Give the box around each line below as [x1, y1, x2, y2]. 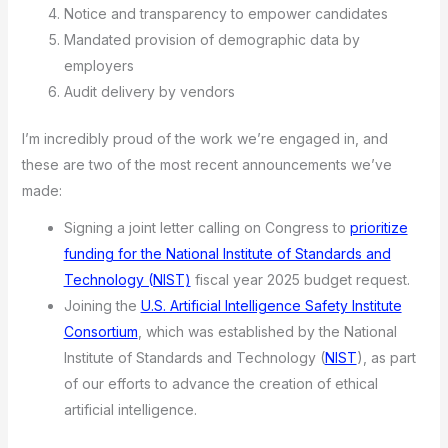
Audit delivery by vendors [63, 83, 235, 101]
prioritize [349, 218, 408, 236]
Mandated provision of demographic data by [63, 31, 360, 49]
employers [63, 57, 134, 75]
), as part [356, 348, 416, 366]
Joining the [63, 296, 141, 314]
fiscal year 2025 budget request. [190, 270, 410, 288]
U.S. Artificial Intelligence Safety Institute [140, 296, 402, 314]
